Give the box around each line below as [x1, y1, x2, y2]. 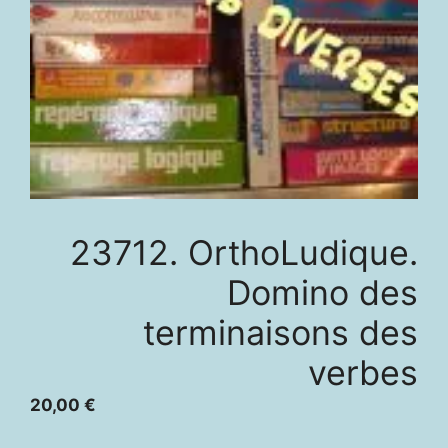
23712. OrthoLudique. [70, 232, 418, 273]
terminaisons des [143, 312, 418, 353]
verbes [308, 352, 418, 393]
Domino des [227, 272, 418, 313]
